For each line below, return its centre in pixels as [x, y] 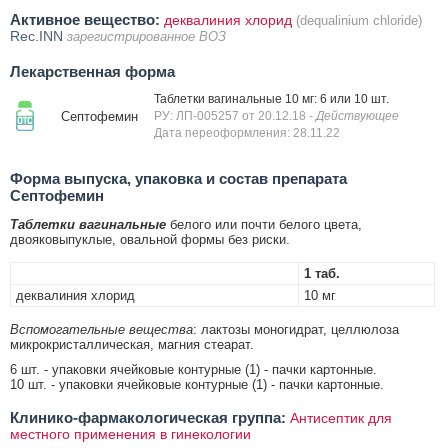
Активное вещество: [85, 20]
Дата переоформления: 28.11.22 [247, 133]
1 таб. [322, 274]
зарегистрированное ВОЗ [146, 37]
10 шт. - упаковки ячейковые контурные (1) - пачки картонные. [197, 385]
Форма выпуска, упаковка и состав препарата [178, 179]
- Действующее [354, 116]
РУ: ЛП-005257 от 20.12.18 [231, 116]
